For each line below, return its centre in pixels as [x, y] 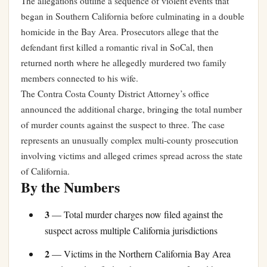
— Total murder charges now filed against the [136, 215]
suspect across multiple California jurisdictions [131, 231]
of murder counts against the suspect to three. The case [123, 125]
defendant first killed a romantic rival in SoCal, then [117, 47]
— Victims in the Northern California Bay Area [140, 254]
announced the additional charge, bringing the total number [131, 109]
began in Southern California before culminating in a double [133, 16]
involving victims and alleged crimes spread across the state [132, 156]
